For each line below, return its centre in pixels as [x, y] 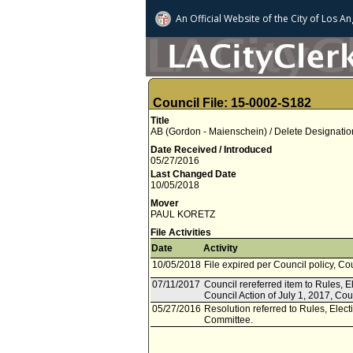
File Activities [181, 232]
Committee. [229, 320]
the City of [295, 19]
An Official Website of [224, 19]
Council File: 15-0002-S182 [232, 103]
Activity [221, 248]
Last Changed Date [193, 174]
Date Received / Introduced [211, 150]
